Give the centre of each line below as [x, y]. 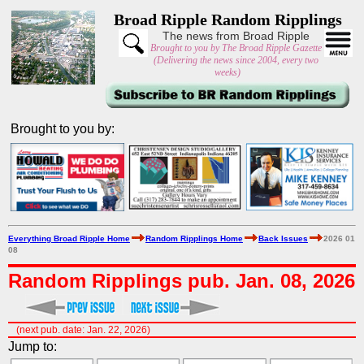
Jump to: [32, 347]
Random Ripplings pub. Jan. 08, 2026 [182, 281]
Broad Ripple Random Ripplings [227, 19]
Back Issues [283, 238]
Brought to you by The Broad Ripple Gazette [236, 48]
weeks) [227, 72]
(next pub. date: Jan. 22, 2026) [83, 330]
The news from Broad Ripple [236, 36]
